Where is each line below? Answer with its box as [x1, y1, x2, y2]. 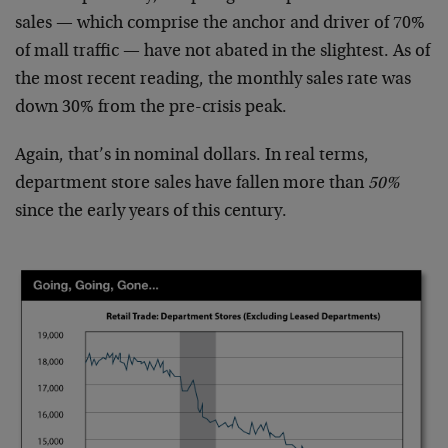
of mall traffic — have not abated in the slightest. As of [15, 42, 430, 61]
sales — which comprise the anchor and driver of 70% [15, 14, 425, 33]
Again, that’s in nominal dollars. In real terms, [15, 146, 369, 165]
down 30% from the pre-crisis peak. [15, 98, 287, 117]
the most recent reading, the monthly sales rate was [15, 70, 411, 89]
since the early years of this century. [15, 202, 287, 221]
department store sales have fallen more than [15, 174, 368, 193]
